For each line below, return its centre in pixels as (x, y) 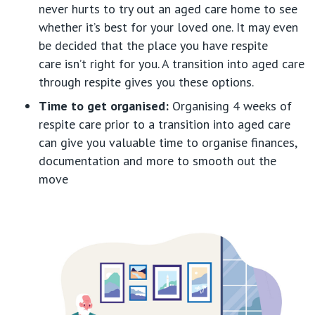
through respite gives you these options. (146, 82)
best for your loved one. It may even (199, 27)
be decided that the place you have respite (153, 45)
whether (62, 27)
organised (138, 105)
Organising (201, 105)
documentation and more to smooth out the (157, 160)
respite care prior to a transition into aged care (165, 124)
